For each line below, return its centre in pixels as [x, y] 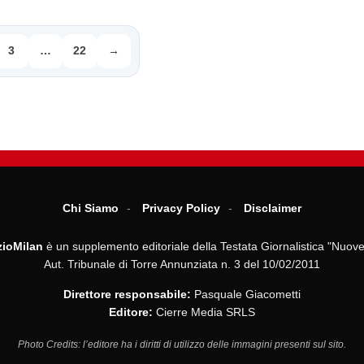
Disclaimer [273, 208]
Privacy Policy [181, 208]
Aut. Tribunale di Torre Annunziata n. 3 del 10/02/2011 [182, 264]
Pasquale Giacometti [246, 294]
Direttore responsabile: [127, 294]
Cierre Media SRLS [204, 312]
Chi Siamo [91, 208]
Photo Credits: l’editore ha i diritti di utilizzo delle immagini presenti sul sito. [182, 344]
